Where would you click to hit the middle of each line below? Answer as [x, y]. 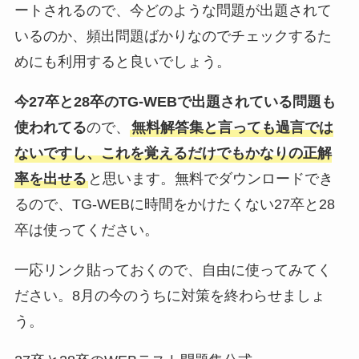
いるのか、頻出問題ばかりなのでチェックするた [173, 36]
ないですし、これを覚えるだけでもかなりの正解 [173, 153]
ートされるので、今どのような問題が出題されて [173, 10]
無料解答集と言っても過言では [232, 127]
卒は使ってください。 [86, 230]
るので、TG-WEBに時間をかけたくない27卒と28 [174, 204]
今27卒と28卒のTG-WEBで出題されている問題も [175, 101]
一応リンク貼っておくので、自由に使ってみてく [173, 270]
